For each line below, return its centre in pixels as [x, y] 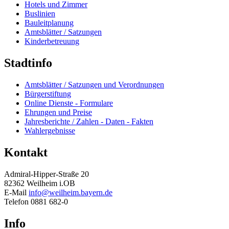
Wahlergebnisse [50, 130]
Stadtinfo [28, 63]
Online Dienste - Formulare [69, 103]
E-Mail [16, 192]
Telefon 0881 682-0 [36, 201]
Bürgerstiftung [48, 94]
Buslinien [40, 14]
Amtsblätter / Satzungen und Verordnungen [94, 84]
